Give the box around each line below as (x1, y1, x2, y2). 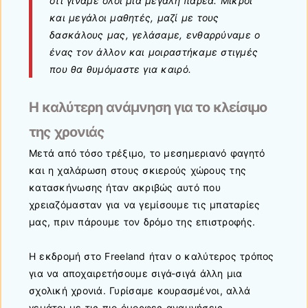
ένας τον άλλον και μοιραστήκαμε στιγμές (49, 45, 258, 58)
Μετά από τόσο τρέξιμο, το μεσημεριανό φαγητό (29, 146, 265, 159)
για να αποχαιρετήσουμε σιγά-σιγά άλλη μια (29, 267, 243, 280)
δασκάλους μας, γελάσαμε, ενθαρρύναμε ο (49, 28, 261, 41)
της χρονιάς (29, 123, 104, 140)
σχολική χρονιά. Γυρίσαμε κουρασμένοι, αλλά (29, 285, 251, 297)
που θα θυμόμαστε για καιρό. (49, 63, 192, 75)
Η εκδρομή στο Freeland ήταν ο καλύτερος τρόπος (29, 250, 274, 263)
